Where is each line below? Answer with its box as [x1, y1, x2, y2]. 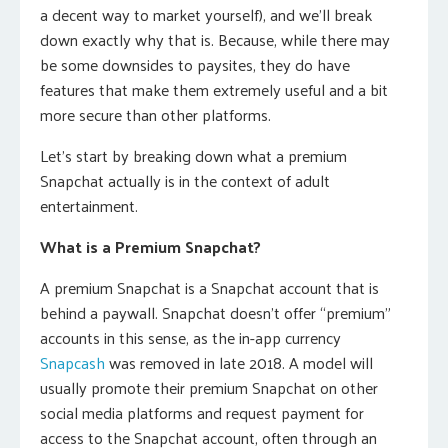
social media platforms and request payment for [40, 398, 364, 427]
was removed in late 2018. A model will [105, 348, 373, 377]
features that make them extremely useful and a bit [40, 75, 388, 104]
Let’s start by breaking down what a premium [40, 141, 347, 170]
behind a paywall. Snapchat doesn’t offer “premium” [40, 298, 391, 327]
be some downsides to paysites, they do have [40, 50, 350, 79]
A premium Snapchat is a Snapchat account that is [40, 273, 379, 302]
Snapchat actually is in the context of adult [40, 166, 330, 195]
